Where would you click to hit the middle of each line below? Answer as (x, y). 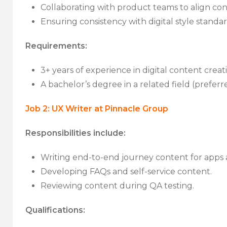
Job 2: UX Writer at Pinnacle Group (97, 108)
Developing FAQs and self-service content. (126, 171)
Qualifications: (55, 210)
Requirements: (56, 46)
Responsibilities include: (75, 133)
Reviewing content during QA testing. (117, 185)
